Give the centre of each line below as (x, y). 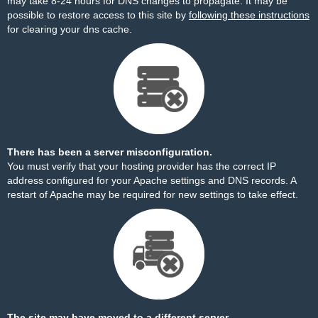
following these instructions (249, 15)
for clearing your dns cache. (70, 29)
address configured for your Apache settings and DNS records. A (152, 180)
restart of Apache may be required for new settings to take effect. (153, 194)
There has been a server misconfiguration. (110, 152)
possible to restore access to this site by (98, 15)
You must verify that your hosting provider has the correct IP (142, 166)
